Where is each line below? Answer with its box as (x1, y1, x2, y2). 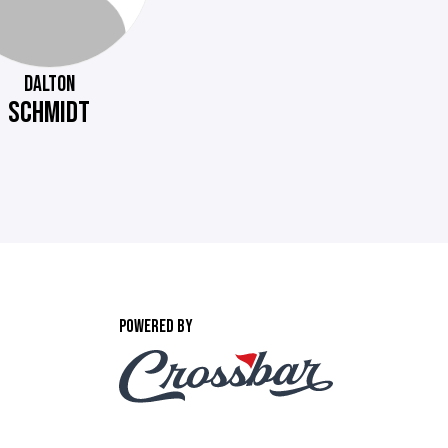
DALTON (23, 70, 75, 98)
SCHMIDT (8, 94, 91, 131)
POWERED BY (118, 315, 193, 337)
